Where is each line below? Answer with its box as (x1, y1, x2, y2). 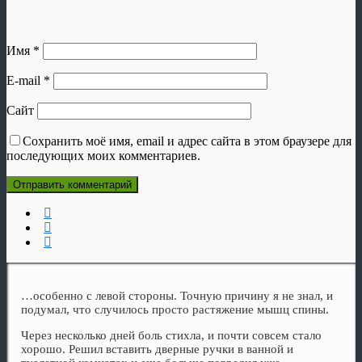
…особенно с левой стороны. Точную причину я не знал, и (21, 289, 333, 303)
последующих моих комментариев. (6, 149, 200, 163)
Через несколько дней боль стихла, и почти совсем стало (21, 329, 322, 343)
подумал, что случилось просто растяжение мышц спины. (21, 303, 329, 317)
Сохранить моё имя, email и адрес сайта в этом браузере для (23, 134, 351, 149)
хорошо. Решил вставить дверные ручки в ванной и (21, 343, 293, 356)
